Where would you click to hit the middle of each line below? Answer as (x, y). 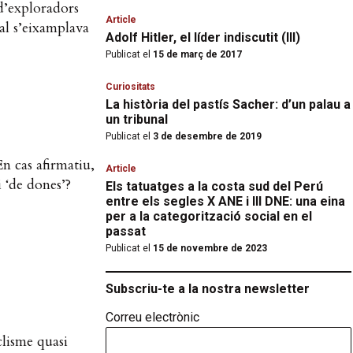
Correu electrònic (152, 317)
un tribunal (137, 119)
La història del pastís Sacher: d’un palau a (228, 104)
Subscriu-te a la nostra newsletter (208, 289)
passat (126, 231)
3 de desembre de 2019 (206, 136)
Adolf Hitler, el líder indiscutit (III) (203, 37)
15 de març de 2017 (196, 54)
